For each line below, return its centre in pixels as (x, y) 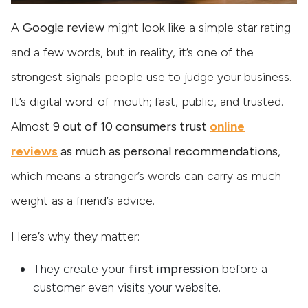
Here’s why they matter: (75, 237)
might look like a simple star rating (198, 28)
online (227, 127)
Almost (32, 127)
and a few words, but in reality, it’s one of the (132, 53)
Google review (64, 28)
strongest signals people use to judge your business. (151, 77)
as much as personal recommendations (168, 152)
